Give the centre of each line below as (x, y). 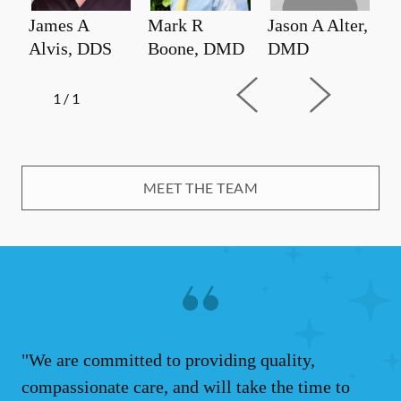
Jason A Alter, (317, 25)
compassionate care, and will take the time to (186, 386)
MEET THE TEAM (200, 187)
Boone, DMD (196, 48)
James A (59, 25)
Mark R (176, 25)
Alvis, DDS (70, 48)
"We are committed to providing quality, (168, 359)
